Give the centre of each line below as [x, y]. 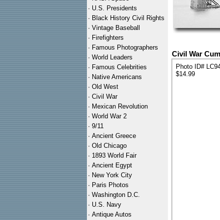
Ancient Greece [114, 136]
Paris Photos [110, 185]
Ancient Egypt [112, 165]
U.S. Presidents [114, 8]
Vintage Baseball [116, 28]
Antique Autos [112, 214]
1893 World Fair [114, 155]
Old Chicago [109, 146]
